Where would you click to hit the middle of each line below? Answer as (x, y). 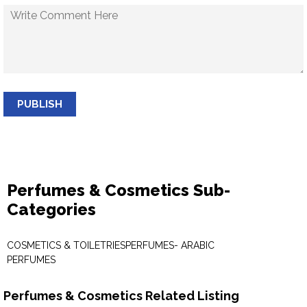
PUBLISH (40, 104)
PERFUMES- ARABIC (170, 245)
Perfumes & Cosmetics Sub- (119, 190)
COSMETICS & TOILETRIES (66, 245)
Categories (51, 209)
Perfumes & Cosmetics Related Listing (121, 296)
